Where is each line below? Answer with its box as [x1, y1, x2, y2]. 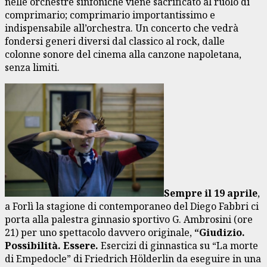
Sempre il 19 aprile [164, 186, 257, 200]
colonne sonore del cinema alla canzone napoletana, [5, 47, 241, 61]
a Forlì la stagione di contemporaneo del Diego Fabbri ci [5, 199, 259, 213]
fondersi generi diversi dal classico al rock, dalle [5, 34, 225, 48]
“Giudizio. [194, 225, 245, 239]
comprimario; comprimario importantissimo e [5, 8, 215, 21]
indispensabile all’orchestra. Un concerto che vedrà [5, 21, 238, 35]
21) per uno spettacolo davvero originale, [5, 225, 194, 239]
